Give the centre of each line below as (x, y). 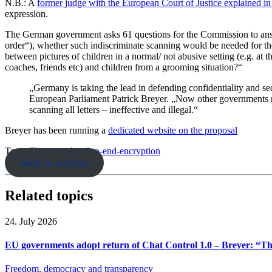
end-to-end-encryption (118, 151)
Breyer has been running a (56, 130)
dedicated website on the (156, 130)
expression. (26, 13)
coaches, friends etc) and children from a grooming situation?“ (124, 67)
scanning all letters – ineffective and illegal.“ (114, 109)
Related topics (49, 195)
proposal (221, 130)
